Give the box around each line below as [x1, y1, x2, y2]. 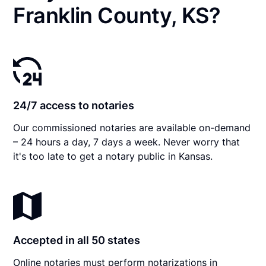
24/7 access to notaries [13, 99, 135, 112]
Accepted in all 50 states [13, 233, 141, 246]
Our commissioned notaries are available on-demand [13, 121, 251, 134]
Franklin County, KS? [13, 2, 221, 28]
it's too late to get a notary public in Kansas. [13, 150, 213, 162]
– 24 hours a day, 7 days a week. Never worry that [13, 135, 240, 148]
